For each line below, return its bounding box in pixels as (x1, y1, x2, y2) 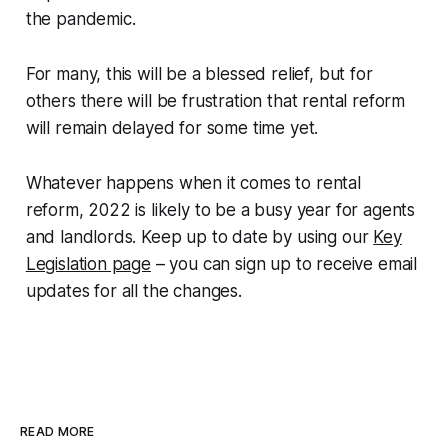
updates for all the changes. (25, 280, 242, 301)
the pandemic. (25, 8, 136, 29)
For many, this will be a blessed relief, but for (25, 63, 373, 84)
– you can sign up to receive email (150, 253, 418, 274)
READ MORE (20, 423, 95, 439)
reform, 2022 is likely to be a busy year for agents (25, 199, 416, 220)
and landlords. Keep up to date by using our (25, 226, 374, 247)
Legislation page (25, 253, 151, 274)
